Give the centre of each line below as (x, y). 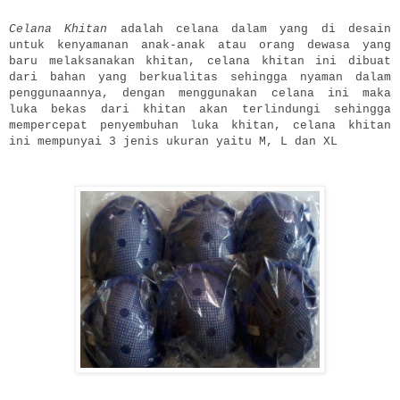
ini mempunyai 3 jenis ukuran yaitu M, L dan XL (173, 141)
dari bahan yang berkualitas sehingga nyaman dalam (200, 77)
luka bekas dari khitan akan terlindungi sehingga (200, 109)
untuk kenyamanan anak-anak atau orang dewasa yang (200, 45)
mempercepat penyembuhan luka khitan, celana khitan (200, 125)
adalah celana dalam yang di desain (250, 29)
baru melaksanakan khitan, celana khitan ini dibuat (200, 61)
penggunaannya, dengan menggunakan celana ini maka (200, 93)
